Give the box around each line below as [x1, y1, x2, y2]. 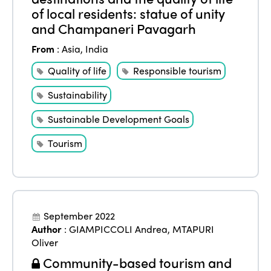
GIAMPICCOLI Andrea [69, 222, 168, 237]
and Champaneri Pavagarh [31, 19, 197, 39]
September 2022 [44, 209, 116, 223]
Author [31, 222, 62, 237]
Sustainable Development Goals [48, 112, 190, 126]
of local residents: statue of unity [31, 4, 226, 24]
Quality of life [48, 64, 107, 78]
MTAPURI [172, 222, 215, 237]
